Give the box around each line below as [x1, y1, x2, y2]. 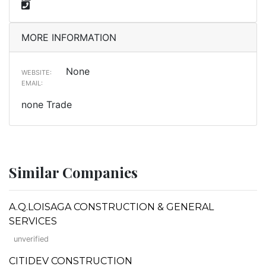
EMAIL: [21, 78, 43, 87]
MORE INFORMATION [21, 31, 116, 43]
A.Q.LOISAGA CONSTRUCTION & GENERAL [9, 201, 214, 213]
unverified [14, 234, 49, 243]
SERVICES [9, 215, 57, 227]
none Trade [21, 98, 72, 110]
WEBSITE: [21, 68, 52, 77]
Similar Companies [9, 162, 138, 182]
